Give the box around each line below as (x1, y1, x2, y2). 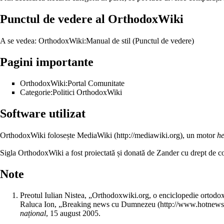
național (20, 208, 46, 217)
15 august (50, 208, 80, 217)
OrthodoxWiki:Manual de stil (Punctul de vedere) (38, 36, 194, 45)
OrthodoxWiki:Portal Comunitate (20, 79, 124, 88)
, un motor (182, 130, 217, 139)
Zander (156, 148, 179, 157)
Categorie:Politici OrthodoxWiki (20, 88, 122, 97)
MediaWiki (77, 130, 112, 139)
